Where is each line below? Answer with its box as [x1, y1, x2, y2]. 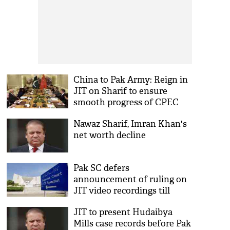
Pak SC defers [73, 163, 130, 174]
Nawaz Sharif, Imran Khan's [73, 119, 187, 129]
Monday [73, 197, 107, 207]
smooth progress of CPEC [73, 97, 179, 108]
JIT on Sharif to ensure [73, 86, 168, 97]
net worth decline [73, 130, 146, 141]
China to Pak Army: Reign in [73, 74, 188, 85]
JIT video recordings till [73, 185, 170, 196]
